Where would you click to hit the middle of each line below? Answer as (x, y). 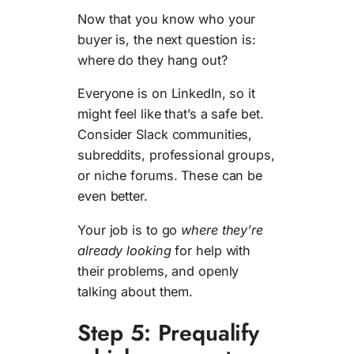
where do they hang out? (153, 60)
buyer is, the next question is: (167, 40)
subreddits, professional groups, (176, 155)
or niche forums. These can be (170, 176)
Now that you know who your (167, 19)
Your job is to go (130, 230)
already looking (124, 250)
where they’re (222, 230)
